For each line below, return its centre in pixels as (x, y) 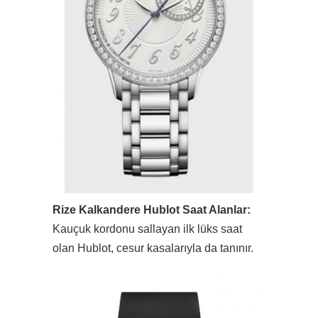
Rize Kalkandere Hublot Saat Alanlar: (152, 209)
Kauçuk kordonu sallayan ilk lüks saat (147, 229)
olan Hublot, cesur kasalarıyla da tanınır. (153, 248)
